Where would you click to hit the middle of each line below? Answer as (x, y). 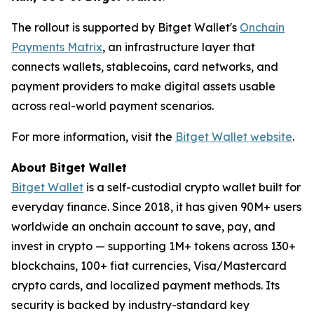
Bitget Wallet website (234, 137)
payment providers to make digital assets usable (143, 87)
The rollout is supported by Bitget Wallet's (125, 28)
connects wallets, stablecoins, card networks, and (145, 67)
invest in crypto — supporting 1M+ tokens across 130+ (153, 246)
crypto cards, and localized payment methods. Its (145, 286)
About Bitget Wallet (69, 168)
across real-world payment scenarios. (112, 106)
